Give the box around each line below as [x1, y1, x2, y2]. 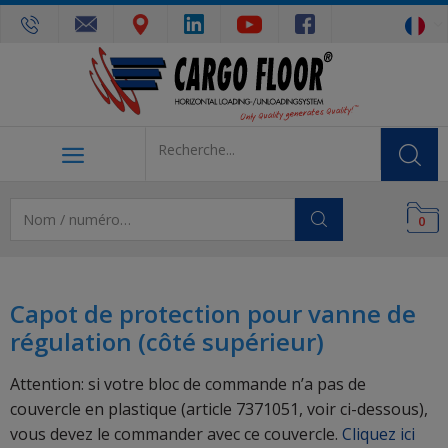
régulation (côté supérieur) [10, 324, 324, 358]
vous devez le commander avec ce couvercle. [10, 422, 342, 445]
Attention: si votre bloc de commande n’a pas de [10, 372, 366, 395]
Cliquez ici [342, 422, 415, 445]
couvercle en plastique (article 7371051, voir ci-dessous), [10, 397, 428, 420]
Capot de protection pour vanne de [10, 296, 416, 330]
